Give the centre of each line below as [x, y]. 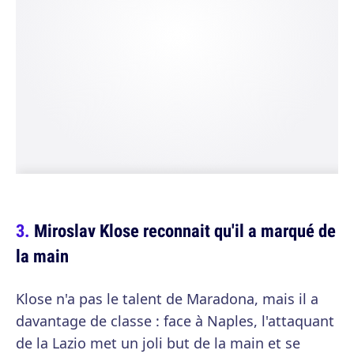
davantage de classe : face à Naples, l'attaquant [175, 321]
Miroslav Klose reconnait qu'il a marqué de [185, 231]
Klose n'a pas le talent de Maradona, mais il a [167, 299]
